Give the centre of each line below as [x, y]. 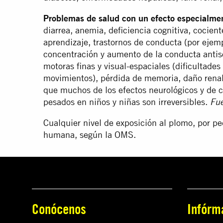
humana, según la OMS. [90, 135]
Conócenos [59, 209]
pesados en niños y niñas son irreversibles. [127, 102]
